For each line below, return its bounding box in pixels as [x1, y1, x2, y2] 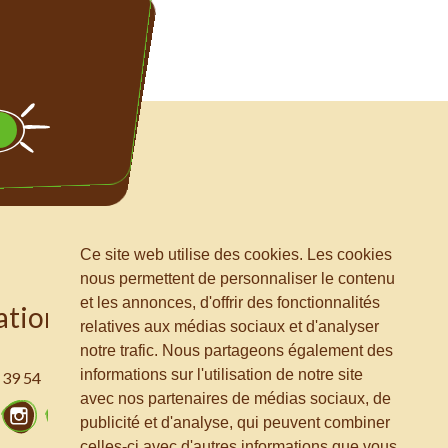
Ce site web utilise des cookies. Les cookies [80, 245, 392, 263]
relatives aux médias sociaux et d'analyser [80, 317, 379, 335]
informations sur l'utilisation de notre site [80, 365, 363, 383]
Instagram [39, 397, 110, 417]
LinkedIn [83, 397, 143, 417]
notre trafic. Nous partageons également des [80, 341, 393, 359]
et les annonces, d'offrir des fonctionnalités [80, 293, 380, 311]
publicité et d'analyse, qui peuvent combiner [80, 413, 390, 431]
